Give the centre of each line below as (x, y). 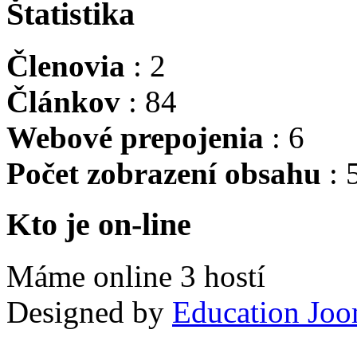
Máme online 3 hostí (140, 277)
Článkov (63, 101)
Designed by (89, 312)
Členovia (66, 65)
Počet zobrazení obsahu (164, 173)
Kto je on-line (99, 225)
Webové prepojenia (135, 137)
